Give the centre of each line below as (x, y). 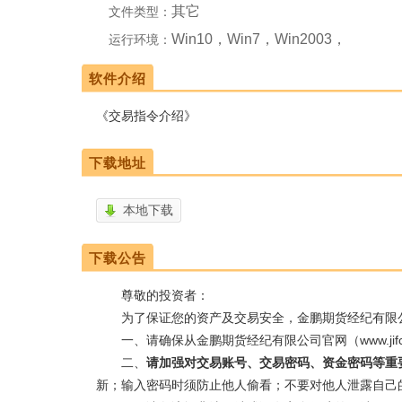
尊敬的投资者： (153, 296)
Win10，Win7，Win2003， (259, 39)
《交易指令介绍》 (147, 116)
